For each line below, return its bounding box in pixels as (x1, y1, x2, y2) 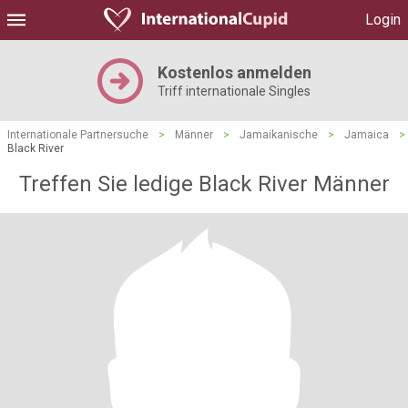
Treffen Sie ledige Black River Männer (18, 171, 390, 197)
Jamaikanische (240, 128, 318, 141)
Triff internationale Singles (157, 84, 311, 98)
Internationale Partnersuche (7, 128, 148, 141)
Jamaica (344, 128, 389, 141)
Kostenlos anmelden (157, 63, 311, 82)
